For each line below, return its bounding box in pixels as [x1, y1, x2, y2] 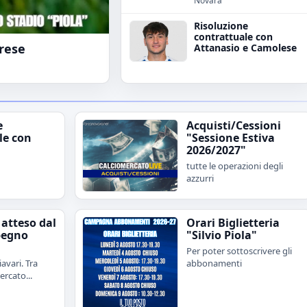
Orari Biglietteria [186, 214, 280, 230]
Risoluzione [194, 19, 248, 32]
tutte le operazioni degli [186, 160, 283, 173]
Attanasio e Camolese [194, 40, 297, 54]
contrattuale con [194, 29, 273, 43]
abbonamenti [186, 256, 242, 269]
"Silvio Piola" [186, 227, 257, 243]
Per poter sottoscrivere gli [186, 244, 292, 257]
